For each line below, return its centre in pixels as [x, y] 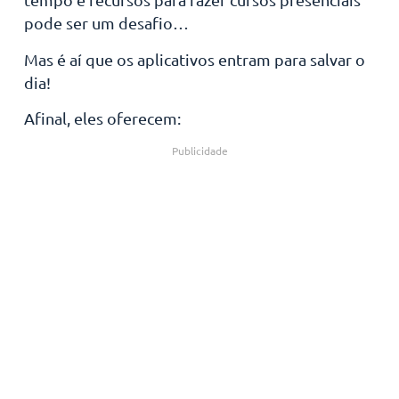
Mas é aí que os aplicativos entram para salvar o [194, 59]
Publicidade [199, 151]
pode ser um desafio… [106, 23]
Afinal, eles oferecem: [102, 118]
